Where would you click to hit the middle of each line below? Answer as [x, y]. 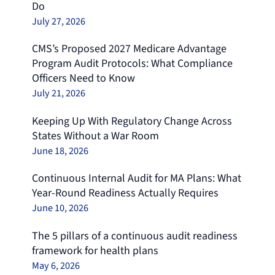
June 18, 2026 [60, 150]
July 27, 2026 [58, 21]
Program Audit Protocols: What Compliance [132, 64]
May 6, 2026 [56, 265]
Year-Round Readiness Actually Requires [125, 193]
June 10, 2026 [60, 208]
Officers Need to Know [83, 79]
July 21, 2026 [58, 93]
